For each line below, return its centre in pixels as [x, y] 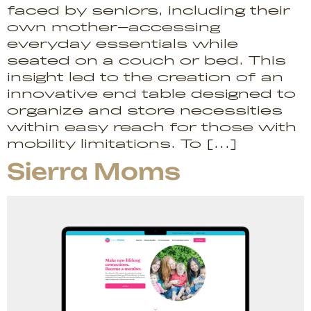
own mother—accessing [114, 27]
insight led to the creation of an [145, 77]
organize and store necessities [145, 110]
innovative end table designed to [151, 94]
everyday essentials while [123, 44]
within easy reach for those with [152, 127]
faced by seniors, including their [149, 10]
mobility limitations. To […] [122, 144]
